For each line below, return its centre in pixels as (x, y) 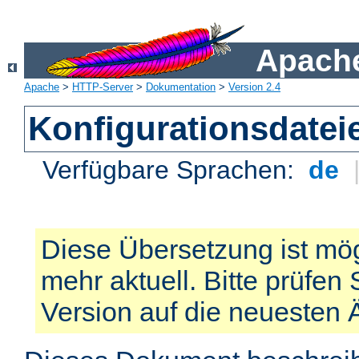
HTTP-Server (103, 87)
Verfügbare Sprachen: (172, 170)
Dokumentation (181, 87)
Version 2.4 (254, 87)
